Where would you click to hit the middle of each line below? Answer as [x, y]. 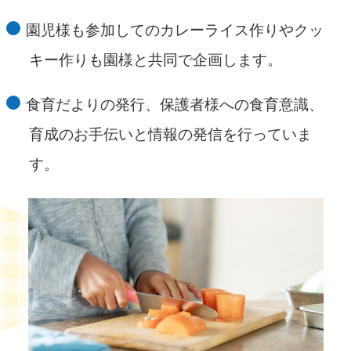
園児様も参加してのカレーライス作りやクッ [175, 30]
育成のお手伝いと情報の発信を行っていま [171, 134]
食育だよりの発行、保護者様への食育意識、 [175, 104]
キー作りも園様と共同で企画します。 [156, 60]
